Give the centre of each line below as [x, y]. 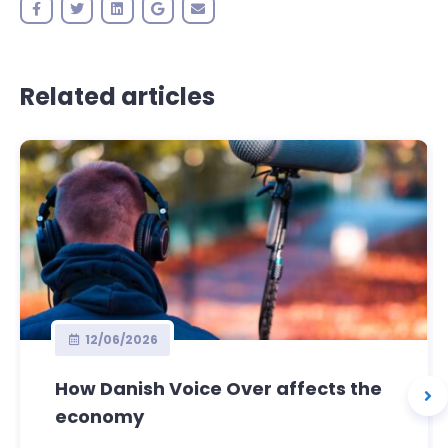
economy [99, 416]
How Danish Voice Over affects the [218, 388]
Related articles [117, 96]
